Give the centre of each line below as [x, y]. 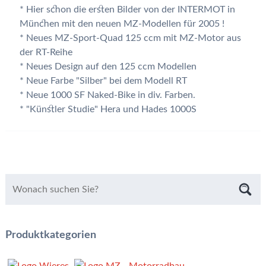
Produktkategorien [50, 235]
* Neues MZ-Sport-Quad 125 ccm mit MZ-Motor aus [130, 38]
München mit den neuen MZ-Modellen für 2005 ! [122, 24]
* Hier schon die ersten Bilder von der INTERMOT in [127, 10]
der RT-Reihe [46, 53]
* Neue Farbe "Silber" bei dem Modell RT [103, 81]
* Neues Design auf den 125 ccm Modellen [108, 67]
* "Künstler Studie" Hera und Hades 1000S [108, 110]
